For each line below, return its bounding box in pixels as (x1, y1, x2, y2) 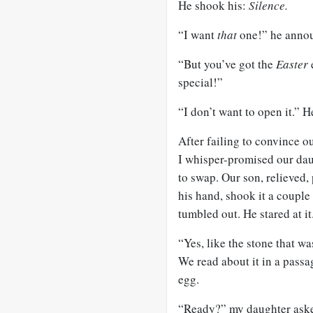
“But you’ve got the (178, 56, 276, 72)
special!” (178, 74, 223, 90)
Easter (276, 56, 311, 72)
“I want (178, 27, 217, 43)
